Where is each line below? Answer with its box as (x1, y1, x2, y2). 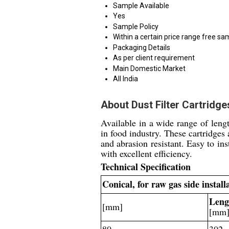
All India (113, 75, 138, 83)
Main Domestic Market (113, 64, 186, 73)
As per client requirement (113, 54, 195, 62)
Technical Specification (101, 160, 191, 173)
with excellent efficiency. (101, 147, 192, 159)
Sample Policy (113, 22, 158, 31)
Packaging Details (113, 43, 170, 52)
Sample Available (113, 2, 169, 10)
